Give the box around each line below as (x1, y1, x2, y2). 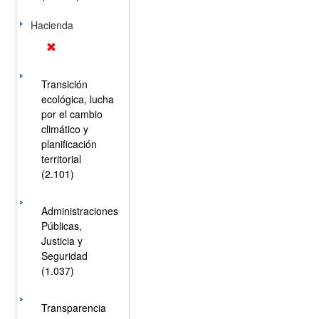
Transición (41, 77, 88, 91)
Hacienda (30, 18, 73, 32)
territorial (41, 152, 81, 166)
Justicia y (41, 234, 83, 248)
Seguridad (41, 249, 88, 263)
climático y (41, 122, 88, 136)
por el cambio (41, 107, 103, 121)
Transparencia (41, 300, 106, 315)
